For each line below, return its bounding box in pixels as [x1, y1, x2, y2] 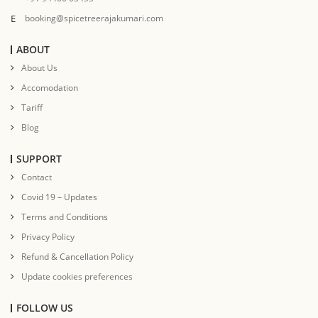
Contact [21, 171, 52, 183]
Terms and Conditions [21, 211, 108, 223]
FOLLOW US [16, 301, 73, 315]
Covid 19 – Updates [21, 191, 97, 203]
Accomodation [21, 82, 78, 94]
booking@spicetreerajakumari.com [25, 12, 163, 24]
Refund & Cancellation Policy [21, 251, 133, 263]
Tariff [21, 102, 43, 114]
